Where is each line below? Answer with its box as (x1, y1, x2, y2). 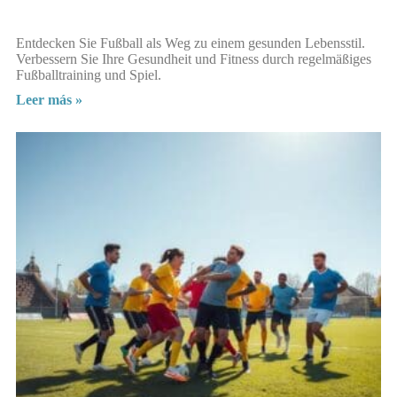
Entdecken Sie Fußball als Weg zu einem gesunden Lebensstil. (16, 35, 365, 51)
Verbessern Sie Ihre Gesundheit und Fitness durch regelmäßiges (16, 51, 371, 66)
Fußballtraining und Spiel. (16, 66, 161, 82)
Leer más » (16, 91, 82, 107)
